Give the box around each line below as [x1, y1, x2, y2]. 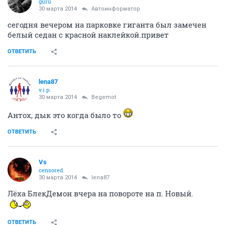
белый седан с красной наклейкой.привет [8, 29, 169, 40]
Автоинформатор [91, 5, 140, 12]
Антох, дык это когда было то [8, 109, 123, 120]
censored [39, 166, 63, 174]
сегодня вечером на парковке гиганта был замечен [8, 19, 206, 30]
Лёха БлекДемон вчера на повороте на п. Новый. [8, 188, 193, 198]
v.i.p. [39, 85, 51, 93]
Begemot [91, 93, 116, 100]
